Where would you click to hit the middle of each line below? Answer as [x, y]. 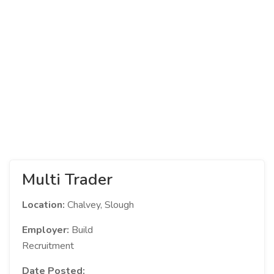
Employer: [46, 230]
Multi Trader [67, 180]
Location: [45, 205]
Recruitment [48, 246]
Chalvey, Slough [101, 205]
